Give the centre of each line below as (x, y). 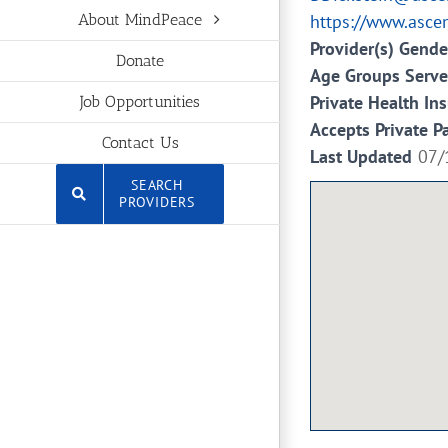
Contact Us (140, 143)
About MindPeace (140, 20)
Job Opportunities (140, 102)
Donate (140, 61)
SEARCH (157, 184)
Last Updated (361, 156)
